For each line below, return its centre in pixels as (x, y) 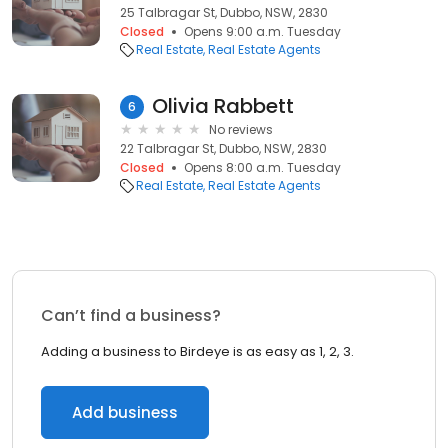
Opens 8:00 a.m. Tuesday (262, 167)
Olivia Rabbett (223, 106)
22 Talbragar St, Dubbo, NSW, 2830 (223, 148)
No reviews (241, 129)
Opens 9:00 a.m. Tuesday (262, 31)
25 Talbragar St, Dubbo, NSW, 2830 (224, 12)
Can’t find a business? (131, 315)
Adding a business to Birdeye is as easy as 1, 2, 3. (197, 351)
